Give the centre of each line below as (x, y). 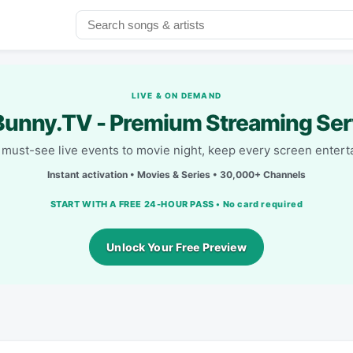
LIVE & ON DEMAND (176, 95)
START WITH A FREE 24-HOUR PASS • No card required (176, 204)
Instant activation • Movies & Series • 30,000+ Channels (176, 174)
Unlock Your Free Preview (176, 247)
